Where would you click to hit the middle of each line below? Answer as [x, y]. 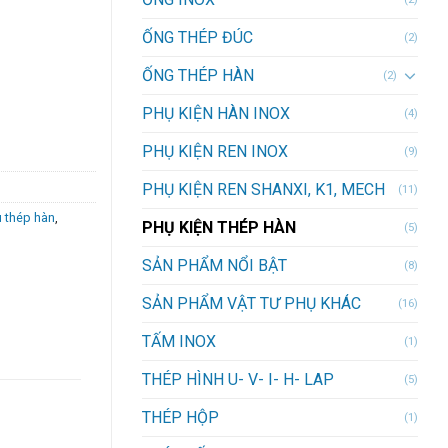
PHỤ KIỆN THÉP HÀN [219, 227]
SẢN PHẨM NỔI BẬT [214, 265]
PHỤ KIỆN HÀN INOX [216, 113]
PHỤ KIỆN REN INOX [215, 151]
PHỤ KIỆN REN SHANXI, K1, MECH [263, 189]
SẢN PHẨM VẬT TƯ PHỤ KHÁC [251, 303]
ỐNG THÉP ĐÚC [197, 37]
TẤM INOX [179, 341]
